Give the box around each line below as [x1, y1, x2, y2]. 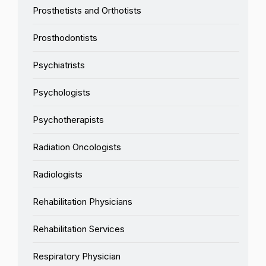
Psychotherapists [33, 113, 104, 125]
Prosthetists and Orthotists [33, 4, 141, 16]
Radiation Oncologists [33, 141, 121, 153]
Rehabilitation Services [33, 223, 125, 235]
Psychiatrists [33, 59, 85, 71]
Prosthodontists [33, 31, 97, 43]
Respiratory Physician [33, 250, 121, 262]
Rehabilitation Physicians [33, 195, 132, 207]
